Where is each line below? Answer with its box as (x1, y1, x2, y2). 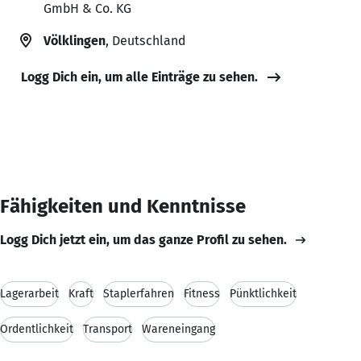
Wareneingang (142, 322, 215, 336)
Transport (83, 322, 132, 336)
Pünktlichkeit (230, 286, 297, 301)
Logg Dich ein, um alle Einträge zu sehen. (21, 68, 258, 85)
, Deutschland (106, 32, 185, 48)
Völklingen (44, 32, 106, 48)
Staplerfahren (103, 286, 174, 301)
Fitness (184, 286, 220, 301)
